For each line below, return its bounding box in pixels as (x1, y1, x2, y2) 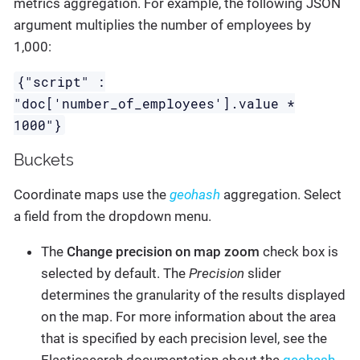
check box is (260, 243, 338, 260)
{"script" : (17, 73, 106, 91)
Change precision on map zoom (67, 243, 260, 260)
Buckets (14, 150, 74, 170)
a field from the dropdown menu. (14, 208, 211, 225)
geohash (170, 186, 220, 203)
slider (244, 265, 281, 282)
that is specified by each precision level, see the (41, 330, 327, 347)
